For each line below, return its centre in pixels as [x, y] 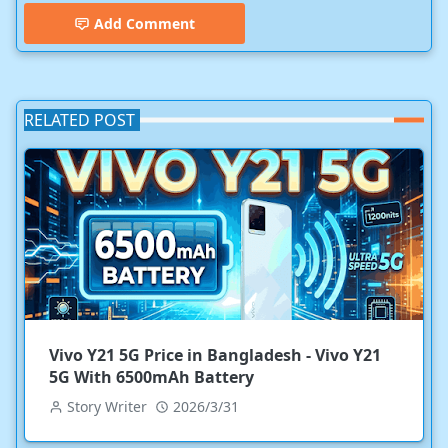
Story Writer [107, 407]
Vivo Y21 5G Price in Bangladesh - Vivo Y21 [215, 355]
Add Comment [144, 24]
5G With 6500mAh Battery [151, 377]
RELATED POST [79, 120]
